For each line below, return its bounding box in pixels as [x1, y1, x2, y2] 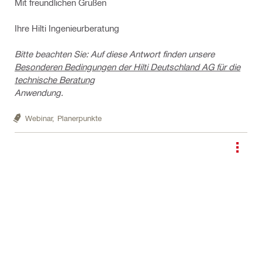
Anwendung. [15, 87, 63, 98]
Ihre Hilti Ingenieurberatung [15, 23, 119, 33]
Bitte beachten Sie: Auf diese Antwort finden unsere [15, 49, 215, 59]
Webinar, [25, 113, 54, 122]
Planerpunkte [57, 113, 102, 122]
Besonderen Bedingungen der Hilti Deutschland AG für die [15, 61, 240, 72]
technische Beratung [15, 74, 95, 85]
